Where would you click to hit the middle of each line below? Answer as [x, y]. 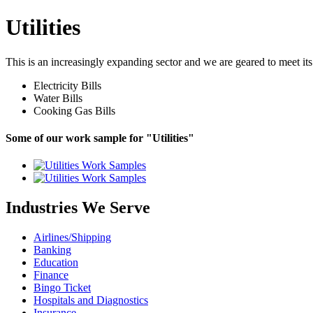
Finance [51, 275]
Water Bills [58, 98]
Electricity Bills [67, 85]
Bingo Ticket [62, 288]
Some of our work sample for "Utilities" [100, 138]
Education [56, 263]
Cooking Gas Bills [74, 110]
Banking [52, 250]
